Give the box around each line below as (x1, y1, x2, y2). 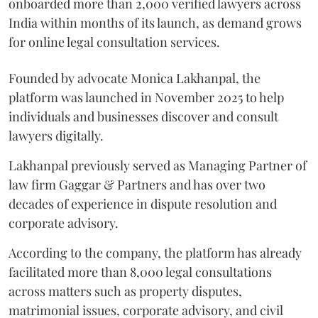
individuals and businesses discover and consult (9, 107, 278, 125)
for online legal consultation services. (9, 33, 220, 50)
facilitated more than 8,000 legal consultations (9, 263, 272, 280)
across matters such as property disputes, (9, 282, 242, 300)
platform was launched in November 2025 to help (9, 88, 284, 106)
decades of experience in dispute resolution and (9, 194, 277, 212)
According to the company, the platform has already (9, 243, 302, 261)
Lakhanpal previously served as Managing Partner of (9, 156, 307, 174)
